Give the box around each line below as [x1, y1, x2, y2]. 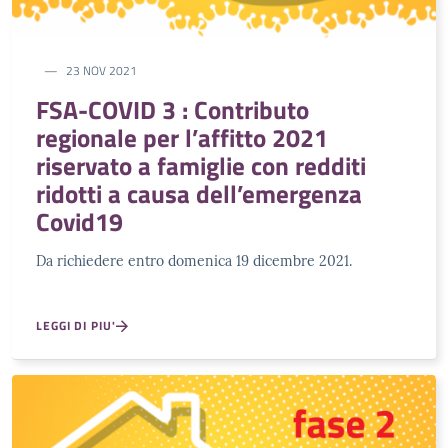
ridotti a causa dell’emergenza [36, 175, 362, 214]
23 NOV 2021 [66, 61, 137, 81]
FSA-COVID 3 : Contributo [36, 91, 309, 130]
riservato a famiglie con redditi [36, 147, 366, 186]
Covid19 [36, 203, 123, 242]
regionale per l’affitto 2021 [36, 119, 328, 158]
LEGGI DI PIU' [36, 316, 116, 336]
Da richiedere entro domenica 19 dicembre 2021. [36, 252, 352, 271]
